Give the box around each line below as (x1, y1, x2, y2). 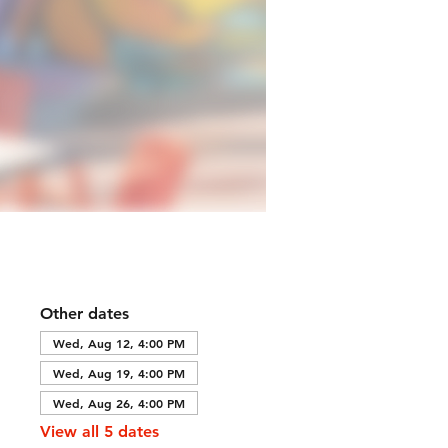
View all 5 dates (39, 421, 159, 441)
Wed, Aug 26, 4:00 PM (52, 394, 185, 411)
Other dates (39, 303, 129, 323)
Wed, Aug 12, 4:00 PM (52, 334, 185, 351)
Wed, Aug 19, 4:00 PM (52, 364, 185, 381)
